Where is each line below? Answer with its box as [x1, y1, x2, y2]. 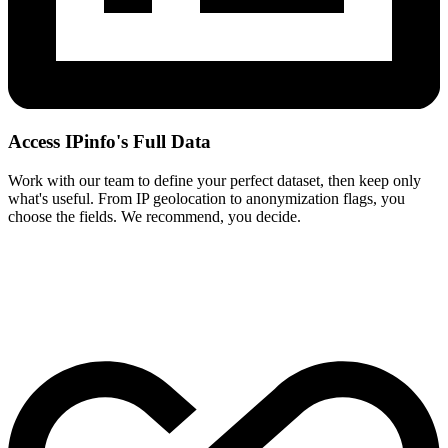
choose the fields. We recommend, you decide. [8, 208, 301, 226]
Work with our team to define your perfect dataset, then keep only [8, 172, 421, 190]
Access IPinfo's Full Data [8, 131, 211, 153]
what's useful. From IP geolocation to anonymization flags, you [8, 190, 405, 208]
